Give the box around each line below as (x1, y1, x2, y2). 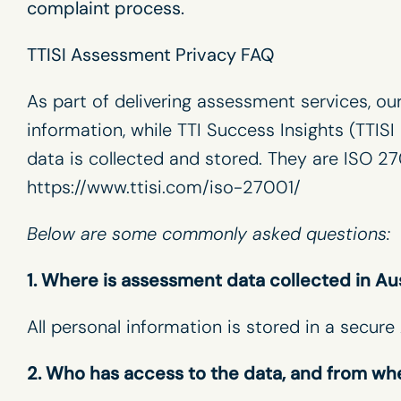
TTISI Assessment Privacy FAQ (27, 43, 274, 66)
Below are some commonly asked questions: (27, 222, 390, 245)
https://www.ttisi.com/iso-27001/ (27, 175, 301, 199)
